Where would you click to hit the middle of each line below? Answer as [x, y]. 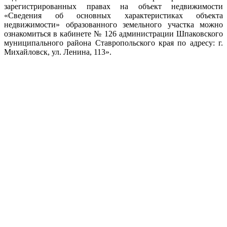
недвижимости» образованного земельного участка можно [113, 24]
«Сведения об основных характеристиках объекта [113, 15]
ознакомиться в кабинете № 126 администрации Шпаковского [113, 33]
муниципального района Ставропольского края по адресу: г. [113, 43]
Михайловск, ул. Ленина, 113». [58, 52]
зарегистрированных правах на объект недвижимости [113, 6]
